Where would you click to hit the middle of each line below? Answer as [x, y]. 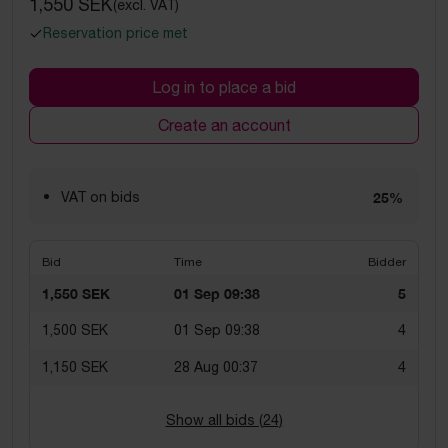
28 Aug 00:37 [216, 367]
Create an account [224, 125]
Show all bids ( [214, 420]
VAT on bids [100, 197]
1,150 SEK [75, 367]
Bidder [387, 262]
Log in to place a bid [224, 87]
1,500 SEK [75, 330]
